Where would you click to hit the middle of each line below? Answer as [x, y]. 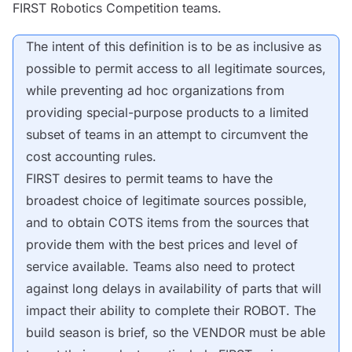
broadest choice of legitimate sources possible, [167, 200]
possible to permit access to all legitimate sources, [176, 68]
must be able [285, 332]
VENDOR [219, 332]
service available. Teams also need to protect [160, 266]
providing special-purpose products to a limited [167, 112]
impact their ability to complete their [135, 310]
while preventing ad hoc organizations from [155, 90]
